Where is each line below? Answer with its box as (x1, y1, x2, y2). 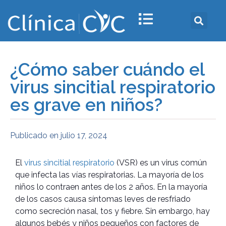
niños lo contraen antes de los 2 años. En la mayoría (15, 182, 207, 192)
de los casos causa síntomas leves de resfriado (15, 194, 191, 204)
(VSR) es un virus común (115, 157, 207, 167)
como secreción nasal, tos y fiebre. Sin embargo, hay (15, 206, 210, 216)
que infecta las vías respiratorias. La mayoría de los (15, 169, 204, 180)
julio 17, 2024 (61, 130, 107, 140)
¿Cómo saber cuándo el (10, 59, 204, 80)
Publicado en (10, 130, 59, 140)
